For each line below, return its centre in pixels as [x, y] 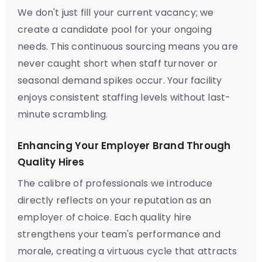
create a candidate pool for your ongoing [115, 30]
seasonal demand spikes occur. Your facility [120, 80]
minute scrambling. [63, 114]
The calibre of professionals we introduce [115, 183]
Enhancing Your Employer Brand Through [124, 146]
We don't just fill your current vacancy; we [116, 13]
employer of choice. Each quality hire [105, 217]
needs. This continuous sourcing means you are [128, 46]
